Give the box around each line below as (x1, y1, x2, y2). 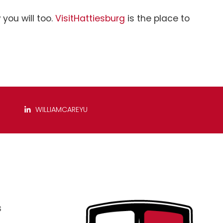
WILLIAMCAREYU (33, 105, 88, 115)
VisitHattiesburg (55, 12, 125, 24)
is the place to (127, 12, 190, 24)
